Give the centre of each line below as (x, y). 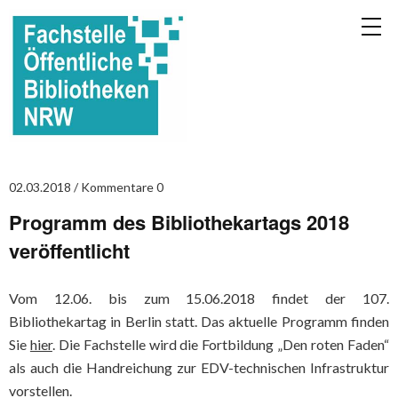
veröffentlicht (69, 251)
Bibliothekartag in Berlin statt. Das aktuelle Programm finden (199, 321)
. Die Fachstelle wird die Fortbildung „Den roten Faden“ (221, 344)
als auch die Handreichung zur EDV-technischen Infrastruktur (199, 367)
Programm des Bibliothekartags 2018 (179, 222)
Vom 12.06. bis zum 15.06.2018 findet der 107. (199, 298)
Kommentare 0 (122, 187)
